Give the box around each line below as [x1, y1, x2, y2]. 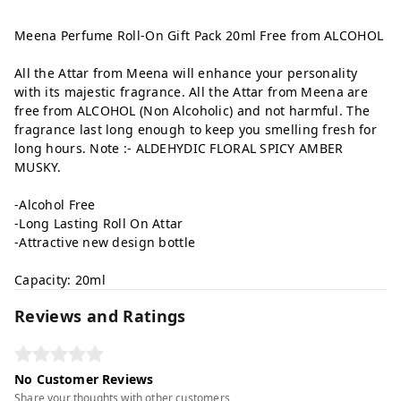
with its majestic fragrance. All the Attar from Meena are [14, 83, 368, 101]
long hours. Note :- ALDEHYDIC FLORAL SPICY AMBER [14, 140, 344, 158]
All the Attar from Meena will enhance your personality [14, 64, 358, 82]
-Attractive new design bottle [14, 234, 196, 252]
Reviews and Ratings [14, 305, 186, 328]
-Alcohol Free [14, 196, 96, 214]
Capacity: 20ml [14, 271, 106, 289]
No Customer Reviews [14, 371, 154, 388]
